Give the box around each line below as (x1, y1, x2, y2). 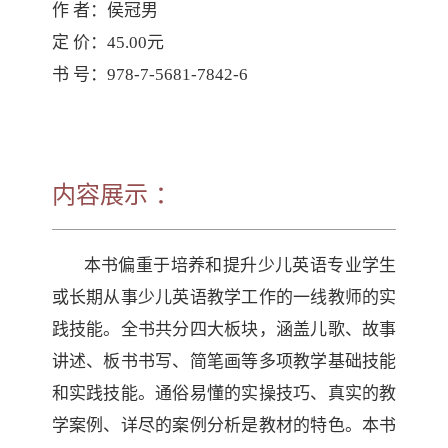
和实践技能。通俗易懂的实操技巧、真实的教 (51, 384, 397, 403)
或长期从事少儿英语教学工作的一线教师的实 (51, 288, 397, 307)
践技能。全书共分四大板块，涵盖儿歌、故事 (51, 320, 397, 339)
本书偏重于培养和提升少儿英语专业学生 (83, 256, 397, 275)
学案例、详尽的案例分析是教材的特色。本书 (51, 416, 397, 435)
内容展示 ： (51, 181, 179, 208)
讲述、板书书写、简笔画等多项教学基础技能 (51, 352, 397, 371)
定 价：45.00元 (51, 33, 164, 52)
